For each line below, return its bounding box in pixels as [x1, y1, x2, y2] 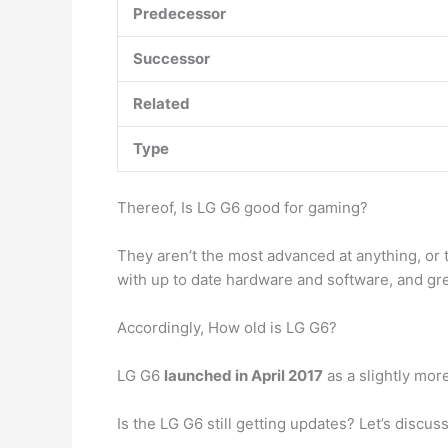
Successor [133, 49, 210, 68]
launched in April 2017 [164, 366, 323, 385]
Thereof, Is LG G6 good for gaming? [117, 198, 368, 217]
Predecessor [133, 4, 226, 23]
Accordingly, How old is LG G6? [117, 318, 337, 337]
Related [133, 94, 190, 113]
